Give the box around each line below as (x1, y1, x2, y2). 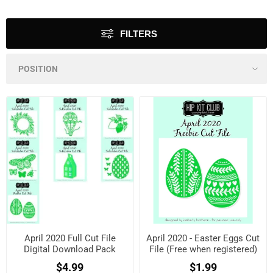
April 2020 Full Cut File (24, 232, 116, 244)
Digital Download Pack (24, 243, 116, 255)
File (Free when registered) (149, 243, 257, 255)
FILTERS (120, 29, 157, 39)
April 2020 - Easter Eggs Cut (146, 232, 260, 244)
